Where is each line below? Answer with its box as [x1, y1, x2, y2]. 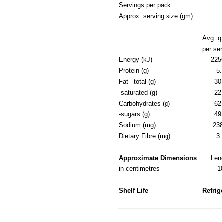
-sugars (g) [118, 111, 150, 118]
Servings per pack [118, 1, 171, 9]
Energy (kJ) [118, 56, 152, 63]
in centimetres [118, 165, 160, 172]
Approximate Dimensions [118, 154, 197, 162]
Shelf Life [118, 187, 148, 194]
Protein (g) [118, 67, 149, 74]
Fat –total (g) [118, 78, 156, 85]
